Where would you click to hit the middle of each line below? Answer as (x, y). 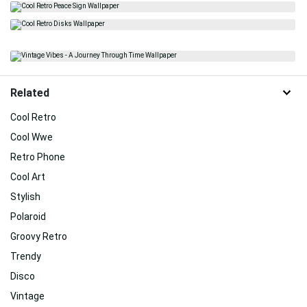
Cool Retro (33, 117)
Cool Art (28, 176)
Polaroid (28, 216)
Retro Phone (38, 157)
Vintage (27, 296)
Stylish (25, 196)
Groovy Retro (39, 236)
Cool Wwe (32, 137)
